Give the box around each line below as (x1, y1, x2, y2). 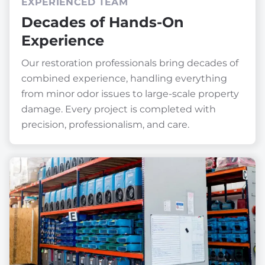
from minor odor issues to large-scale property (21, 88, 239, 99)
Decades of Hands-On (21, 13, 184, 31)
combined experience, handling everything (21, 72, 227, 84)
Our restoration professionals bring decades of (21, 57, 238, 69)
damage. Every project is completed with (21, 103, 216, 115)
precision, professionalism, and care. (21, 118, 189, 130)
